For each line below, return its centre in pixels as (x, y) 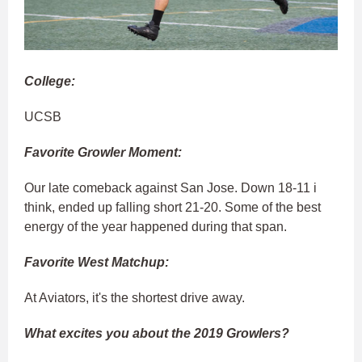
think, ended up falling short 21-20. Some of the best (173, 207)
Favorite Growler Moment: (103, 152)
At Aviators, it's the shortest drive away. (135, 297)
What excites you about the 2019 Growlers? (157, 333)
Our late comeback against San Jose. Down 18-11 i (170, 187)
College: (50, 81)
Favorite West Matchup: (97, 262)
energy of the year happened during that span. (156, 226)
